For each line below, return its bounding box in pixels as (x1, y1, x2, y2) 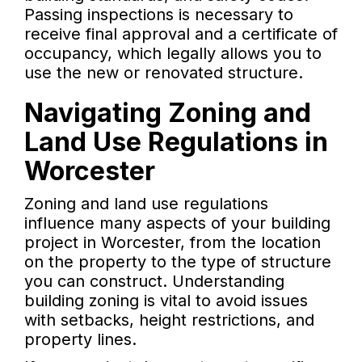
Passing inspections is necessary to (24, 5, 293, 25)
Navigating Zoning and (24, 97, 311, 129)
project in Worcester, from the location (24, 233, 321, 253)
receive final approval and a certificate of (24, 24, 338, 44)
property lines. (24, 330, 137, 350)
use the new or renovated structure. (24, 63, 303, 83)
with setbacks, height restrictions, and (24, 310, 314, 330)
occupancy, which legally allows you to (24, 44, 322, 64)
